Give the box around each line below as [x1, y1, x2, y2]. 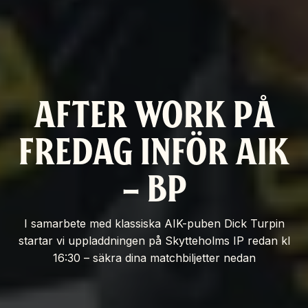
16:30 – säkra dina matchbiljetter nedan [52, 251, 256, 265]
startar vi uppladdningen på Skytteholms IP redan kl [18, 234, 290, 248]
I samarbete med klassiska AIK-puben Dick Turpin [23, 217, 285, 231]
